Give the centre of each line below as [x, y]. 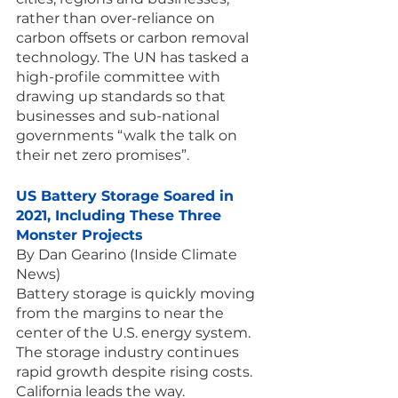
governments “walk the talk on [128, 135]
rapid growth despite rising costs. [136, 372]
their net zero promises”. [103, 155]
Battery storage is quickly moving [137, 294]
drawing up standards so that [123, 96]
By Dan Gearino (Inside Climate [128, 255]
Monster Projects [80, 235]
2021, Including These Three [121, 215]
